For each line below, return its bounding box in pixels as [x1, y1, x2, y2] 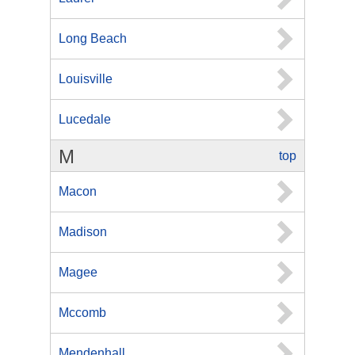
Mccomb [59, 306, 106, 319]
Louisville [59, 72, 113, 86]
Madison [59, 225, 107, 239]
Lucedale [59, 113, 111, 126]
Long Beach [59, 32, 127, 45]
